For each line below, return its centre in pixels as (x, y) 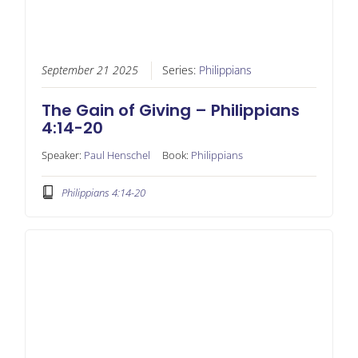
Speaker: (62, 155)
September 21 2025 (89, 70)
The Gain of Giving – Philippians (170, 110)
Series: (180, 70)
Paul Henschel (117, 155)
